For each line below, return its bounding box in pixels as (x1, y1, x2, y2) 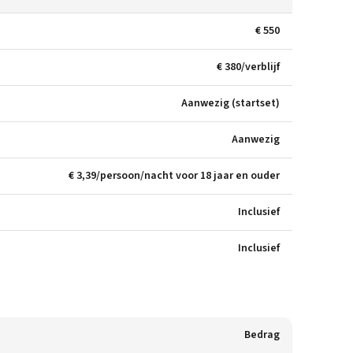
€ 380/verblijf (217, 59, 280, 75)
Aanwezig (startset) (181, 95, 280, 111)
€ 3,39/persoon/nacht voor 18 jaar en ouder (69, 168, 280, 184)
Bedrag (244, 327, 280, 343)
